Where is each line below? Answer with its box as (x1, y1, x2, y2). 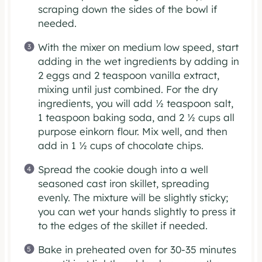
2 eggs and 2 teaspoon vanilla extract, (37, 69, 219, 82)
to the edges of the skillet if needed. (37, 219, 208, 232)
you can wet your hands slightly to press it (37, 205, 236, 218)
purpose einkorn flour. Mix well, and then (37, 125, 227, 138)
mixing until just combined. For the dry (37, 83, 218, 96)
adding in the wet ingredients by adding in (37, 55, 239, 68)
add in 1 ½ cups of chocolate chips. (37, 139, 204, 152)
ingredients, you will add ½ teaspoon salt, (37, 97, 233, 110)
